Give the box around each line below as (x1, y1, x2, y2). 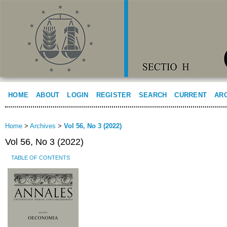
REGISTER (96, 91, 131, 99)
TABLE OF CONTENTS (11, 154, 70, 161)
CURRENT (174, 91, 207, 99)
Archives (30, 122, 56, 130)
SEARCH (138, 91, 167, 99)
